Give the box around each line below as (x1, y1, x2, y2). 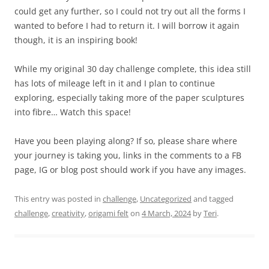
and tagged (192, 193, 234, 204)
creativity (52, 207, 85, 219)
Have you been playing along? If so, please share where (14, 134, 237, 147)
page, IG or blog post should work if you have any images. (14, 163, 246, 175)
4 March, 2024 (142, 207, 191, 219)
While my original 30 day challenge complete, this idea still (14, 62, 251, 74)
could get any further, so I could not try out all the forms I (14, 5, 246, 17)
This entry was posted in (14, 193, 103, 204)
